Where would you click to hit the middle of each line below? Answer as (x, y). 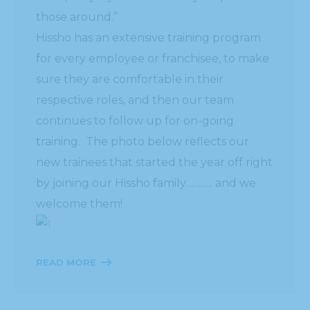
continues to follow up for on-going (135, 120)
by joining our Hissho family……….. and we (146, 183)
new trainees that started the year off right (155, 162)
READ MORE (66, 262)
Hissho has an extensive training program (149, 37)
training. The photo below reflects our (143, 141)
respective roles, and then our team (135, 100)
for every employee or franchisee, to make (153, 58)
